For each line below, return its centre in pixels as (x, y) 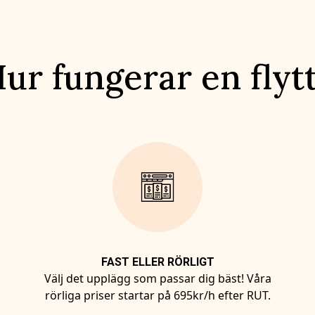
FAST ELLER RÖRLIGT (157, 262)
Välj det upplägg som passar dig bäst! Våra (157, 278)
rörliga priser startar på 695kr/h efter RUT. (157, 295)
